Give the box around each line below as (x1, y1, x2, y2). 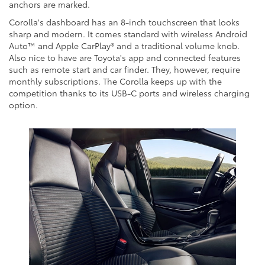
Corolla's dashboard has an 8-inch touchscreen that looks (9, 15, 240, 28)
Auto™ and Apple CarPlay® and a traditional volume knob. (9, 39, 240, 51)
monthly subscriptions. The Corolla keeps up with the (9, 75, 222, 87)
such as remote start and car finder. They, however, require (9, 63, 240, 75)
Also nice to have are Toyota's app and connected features (9, 51, 241, 63)
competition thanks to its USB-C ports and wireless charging (9, 86, 250, 99)
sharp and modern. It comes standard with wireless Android (9, 27, 247, 40)
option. (9, 98, 38, 111)
